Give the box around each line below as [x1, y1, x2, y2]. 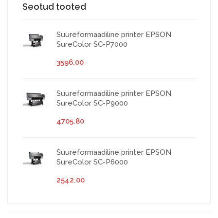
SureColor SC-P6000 [56, 158, 128, 167]
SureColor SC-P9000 [56, 99, 128, 108]
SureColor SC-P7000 [56, 40, 127, 49]
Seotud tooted [22, 1, 86, 12]
